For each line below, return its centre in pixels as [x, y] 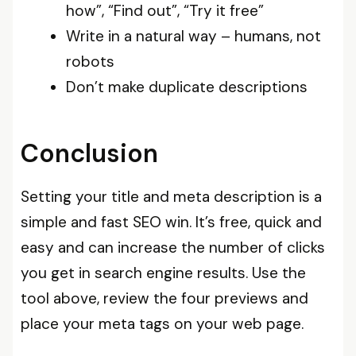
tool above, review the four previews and [164, 298]
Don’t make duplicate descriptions [187, 87]
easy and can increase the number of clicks [173, 248]
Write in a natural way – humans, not [193, 36]
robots [90, 61]
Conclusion [89, 153]
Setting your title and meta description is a [171, 197]
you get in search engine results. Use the [163, 273]
